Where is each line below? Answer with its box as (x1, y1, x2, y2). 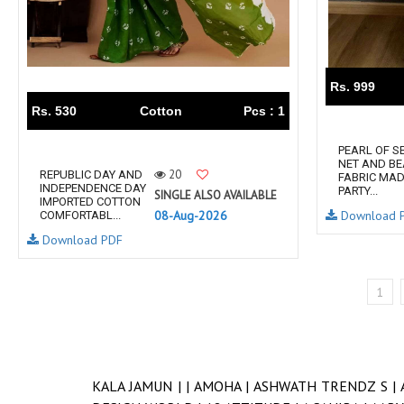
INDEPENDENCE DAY (40, 181, 146, 195)
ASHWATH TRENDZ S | (252, 377, 400, 396)
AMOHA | (193, 377, 253, 396)
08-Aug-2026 (154, 207, 227, 224)
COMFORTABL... (40, 208, 121, 222)
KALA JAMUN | (92, 377, 187, 396)
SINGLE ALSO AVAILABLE (154, 188, 277, 203)
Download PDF (39, 232, 123, 248)
